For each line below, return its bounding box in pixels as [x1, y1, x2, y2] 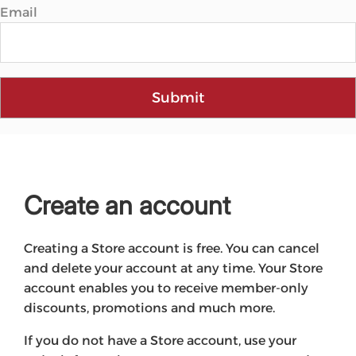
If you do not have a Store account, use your [24, 333, 296, 348]
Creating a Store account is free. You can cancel [24, 241, 319, 256]
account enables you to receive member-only [24, 281, 308, 296]
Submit [152, 89, 204, 106]
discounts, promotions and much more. [24, 300, 275, 315]
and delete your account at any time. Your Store [24, 261, 323, 276]
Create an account [24, 190, 230, 221]
